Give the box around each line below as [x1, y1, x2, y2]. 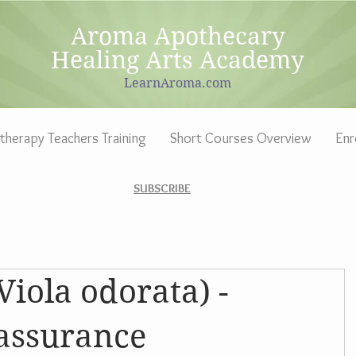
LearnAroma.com [124, 75, 231, 91]
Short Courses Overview [169, 130, 311, 147]
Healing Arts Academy [51, 46, 304, 74]
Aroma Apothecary [70, 22, 285, 50]
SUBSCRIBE [133, 181, 191, 195]
